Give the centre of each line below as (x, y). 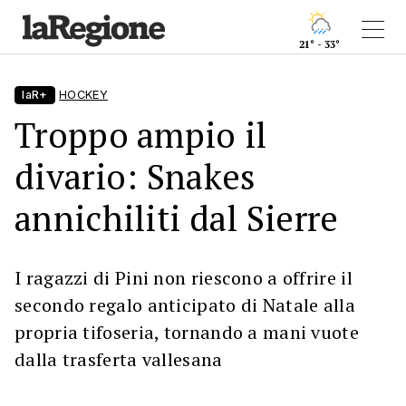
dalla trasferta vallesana (119, 359)
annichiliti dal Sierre (177, 218)
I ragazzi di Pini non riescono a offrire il (184, 278)
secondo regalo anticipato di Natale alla (185, 305)
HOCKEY (83, 95)
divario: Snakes (135, 176)
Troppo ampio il (141, 135)
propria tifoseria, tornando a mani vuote (187, 332)
